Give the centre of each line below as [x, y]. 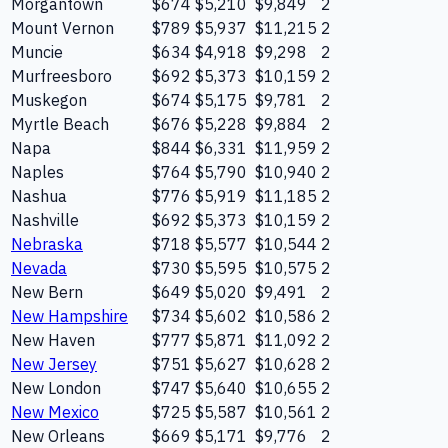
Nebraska [47, 243]
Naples [37, 171]
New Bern [47, 291]
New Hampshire [69, 315]
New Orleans [58, 435]
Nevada [39, 267]
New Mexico [55, 411]
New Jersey [54, 363]
